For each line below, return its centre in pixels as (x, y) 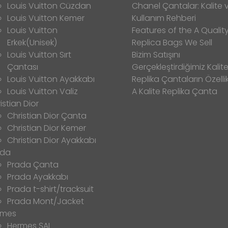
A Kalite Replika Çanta (175, 91)
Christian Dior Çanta (47, 116)
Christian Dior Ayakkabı (52, 140)
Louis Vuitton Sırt (39, 54)
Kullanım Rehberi (164, 18)
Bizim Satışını (156, 54)
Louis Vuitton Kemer (46, 18)
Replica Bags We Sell (172, 42)
